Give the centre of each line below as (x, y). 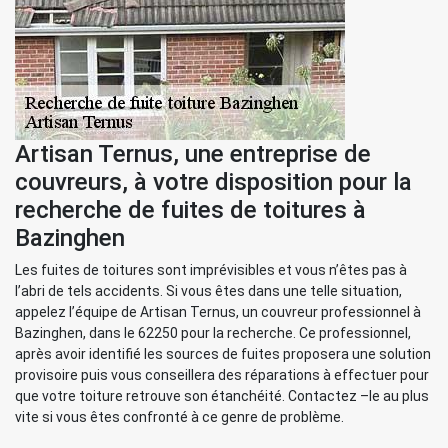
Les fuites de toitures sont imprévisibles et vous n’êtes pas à (211, 270)
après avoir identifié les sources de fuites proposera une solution (223, 354)
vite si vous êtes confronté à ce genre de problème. (179, 417)
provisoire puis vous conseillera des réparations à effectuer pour (222, 375)
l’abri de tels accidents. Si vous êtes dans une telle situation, (208, 291)
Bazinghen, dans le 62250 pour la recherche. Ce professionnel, (213, 333)
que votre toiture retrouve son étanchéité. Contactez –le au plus (222, 396)
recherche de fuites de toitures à (190, 210)
